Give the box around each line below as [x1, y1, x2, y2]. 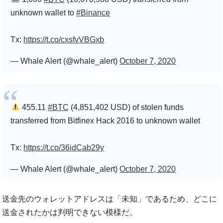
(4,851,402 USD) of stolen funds [68, 103, 184, 111]
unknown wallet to [10, 8, 77, 17]
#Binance [76, 8, 111, 17]
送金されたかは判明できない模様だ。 [2, 208, 138, 217]
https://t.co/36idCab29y [23, 143, 105, 152]
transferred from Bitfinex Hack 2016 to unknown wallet [10, 116, 201, 125]
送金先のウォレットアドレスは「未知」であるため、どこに [2, 194, 218, 203]
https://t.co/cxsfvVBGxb [23, 35, 105, 44]
